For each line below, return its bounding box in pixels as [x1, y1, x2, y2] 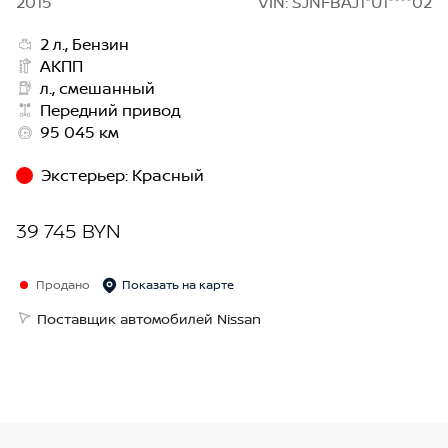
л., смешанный [40, 77, 156, 100]
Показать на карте [122, 276, 234, 294]
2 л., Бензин [40, 33, 130, 56]
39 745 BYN [16, 217, 121, 245]
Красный [132, 164, 204, 187]
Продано [36, 276, 90, 294]
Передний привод [40, 99, 181, 122]
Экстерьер [41, 164, 125, 187]
